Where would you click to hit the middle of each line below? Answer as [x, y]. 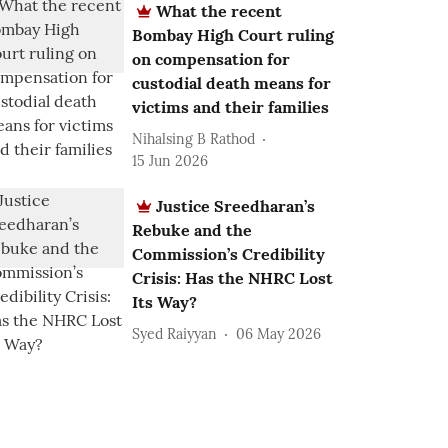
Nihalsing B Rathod [194, 138]
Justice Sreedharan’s [236, 206]
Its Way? [165, 302]
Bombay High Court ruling [233, 35]
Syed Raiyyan [175, 333]
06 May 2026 [279, 333]
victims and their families [231, 107]
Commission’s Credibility [229, 254]
